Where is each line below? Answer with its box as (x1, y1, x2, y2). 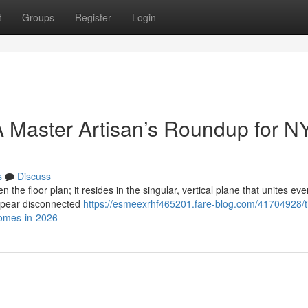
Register (75, 10, 111, 24)
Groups (22, 10, 54, 24)
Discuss (17, 169, 51, 183)
